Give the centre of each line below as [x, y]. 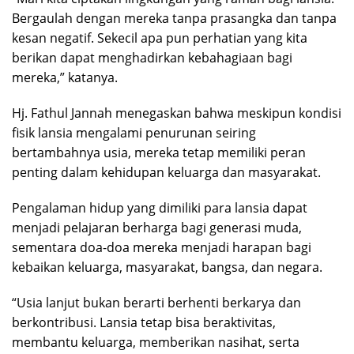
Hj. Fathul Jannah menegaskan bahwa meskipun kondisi [177, 113]
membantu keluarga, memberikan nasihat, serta [156, 342]
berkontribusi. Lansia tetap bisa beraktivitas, [144, 322]
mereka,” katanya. [65, 77]
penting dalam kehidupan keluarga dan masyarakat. [166, 172]
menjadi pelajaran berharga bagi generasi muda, [157, 227]
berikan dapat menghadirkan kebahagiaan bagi [152, 57]
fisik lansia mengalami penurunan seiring [134, 132]
